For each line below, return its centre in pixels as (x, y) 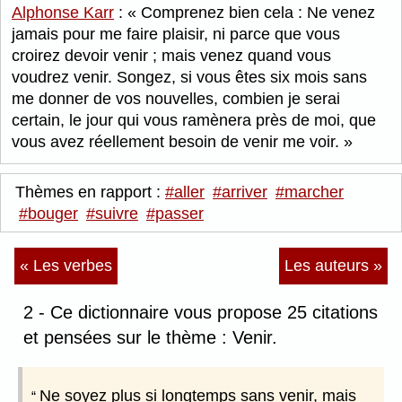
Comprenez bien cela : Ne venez (256, 13)
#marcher (310, 192)
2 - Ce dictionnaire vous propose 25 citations (201, 313)
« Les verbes (66, 266)
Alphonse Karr (63, 13)
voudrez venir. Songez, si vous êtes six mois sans (189, 78)
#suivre (112, 214)
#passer (175, 214)
